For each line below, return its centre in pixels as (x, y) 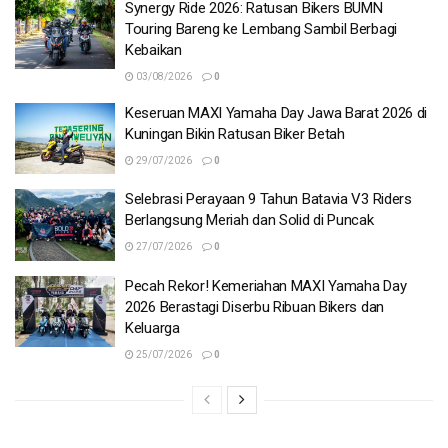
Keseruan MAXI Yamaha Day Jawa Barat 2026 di (276, 112)
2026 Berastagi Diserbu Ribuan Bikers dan (254, 306)
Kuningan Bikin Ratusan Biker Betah (235, 133)
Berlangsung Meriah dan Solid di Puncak (249, 220)
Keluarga (152, 327)
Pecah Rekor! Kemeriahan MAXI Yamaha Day (266, 285)
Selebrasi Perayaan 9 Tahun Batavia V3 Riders (268, 199)
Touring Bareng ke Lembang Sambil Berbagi (261, 28)
